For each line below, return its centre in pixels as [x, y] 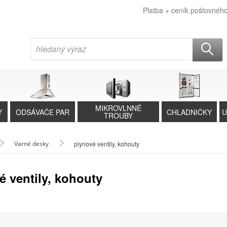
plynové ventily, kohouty [106, 144]
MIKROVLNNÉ [119, 108]
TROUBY [119, 116]
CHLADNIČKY [190, 112]
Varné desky [31, 144]
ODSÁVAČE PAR [43, 112]
